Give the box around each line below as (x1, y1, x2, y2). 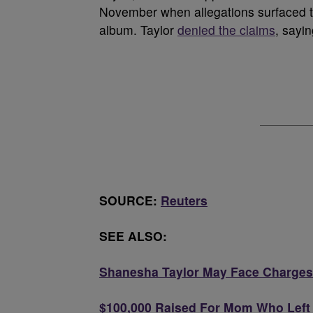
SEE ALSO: (99, 227, 174, 245)
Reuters (161, 191, 208, 209)
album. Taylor (99, 21, 177, 38)
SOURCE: (99, 191, 161, 209)
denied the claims (177, 21, 275, 38)
